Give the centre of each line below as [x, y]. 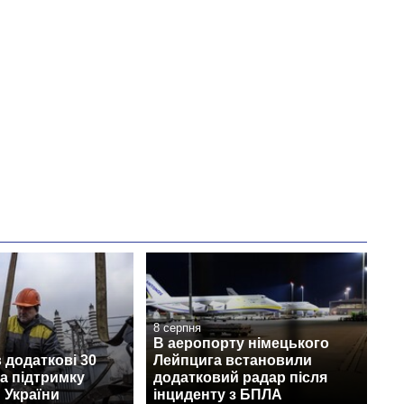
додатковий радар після [240, 377]
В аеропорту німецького [241, 343]
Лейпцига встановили [233, 360]
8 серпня [177, 327]
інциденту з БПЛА [218, 394]
